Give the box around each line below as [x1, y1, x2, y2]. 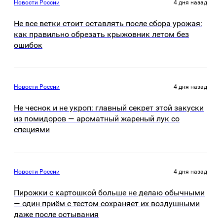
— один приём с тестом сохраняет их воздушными [14, 198, 200, 208]
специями [14, 125, 50, 135]
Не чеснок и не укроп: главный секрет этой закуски [14, 103, 204, 113]
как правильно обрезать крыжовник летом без [14, 29, 189, 39]
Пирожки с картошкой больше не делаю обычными [14, 187, 205, 197]
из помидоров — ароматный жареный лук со [14, 114, 180, 124]
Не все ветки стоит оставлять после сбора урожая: [14, 18, 202, 28]
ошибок [14, 40, 42, 50]
